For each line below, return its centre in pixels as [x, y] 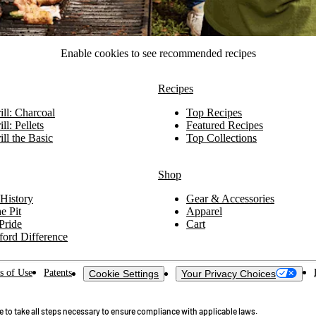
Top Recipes [214, 113]
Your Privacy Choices [229, 274]
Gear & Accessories [230, 199]
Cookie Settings [124, 274]
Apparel [204, 211]
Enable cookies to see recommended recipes [158, 54]
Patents [58, 273]
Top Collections [221, 138]
